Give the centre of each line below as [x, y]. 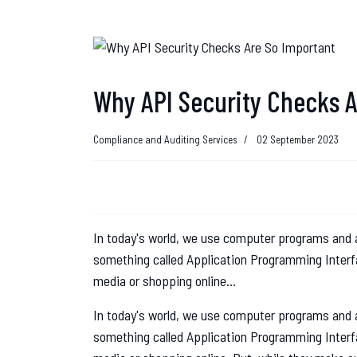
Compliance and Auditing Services [165, 139]
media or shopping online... [165, 280]
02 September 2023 [298, 139]
